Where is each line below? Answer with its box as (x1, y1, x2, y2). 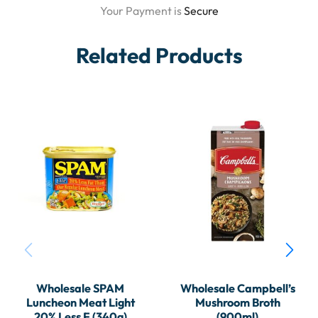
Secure (183, 4, 219, 18)
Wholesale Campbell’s (180, 281, 295, 296)
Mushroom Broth (194, 295, 280, 310)
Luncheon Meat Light (26, 295, 135, 310)
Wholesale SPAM (36, 281, 125, 296)
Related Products (75, 42, 243, 70)
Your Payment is (99, 4, 184, 18)
